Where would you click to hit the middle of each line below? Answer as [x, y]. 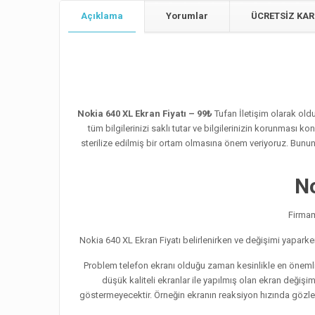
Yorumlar [187, 16]
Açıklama [102, 16]
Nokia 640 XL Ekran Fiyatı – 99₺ [146, 114]
